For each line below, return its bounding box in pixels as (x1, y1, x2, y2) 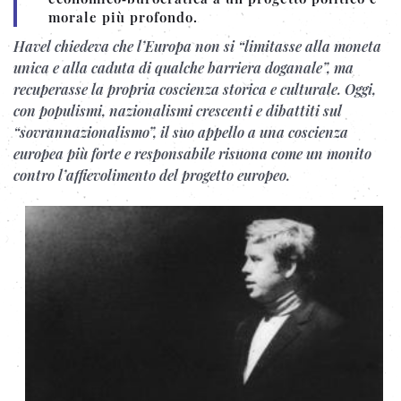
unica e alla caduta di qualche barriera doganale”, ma (13, 58, 354, 77)
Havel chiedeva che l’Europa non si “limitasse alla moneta (13, 37, 381, 55)
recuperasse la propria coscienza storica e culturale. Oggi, (13, 80, 376, 98)
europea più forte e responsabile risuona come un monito (13, 144, 371, 163)
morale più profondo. (48, 8, 198, 26)
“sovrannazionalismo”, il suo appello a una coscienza (13, 123, 348, 141)
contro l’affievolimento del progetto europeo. (13, 166, 290, 184)
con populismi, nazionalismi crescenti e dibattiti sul (13, 101, 342, 120)
